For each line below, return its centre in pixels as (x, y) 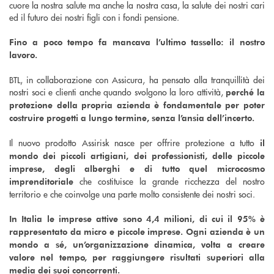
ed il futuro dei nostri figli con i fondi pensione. (94, 17)
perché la (246, 92)
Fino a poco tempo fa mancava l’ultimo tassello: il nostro (137, 42)
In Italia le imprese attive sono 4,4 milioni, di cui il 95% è (137, 218)
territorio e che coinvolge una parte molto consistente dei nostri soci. (132, 194)
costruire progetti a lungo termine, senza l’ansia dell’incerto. (132, 117)
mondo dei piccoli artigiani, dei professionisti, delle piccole (137, 155)
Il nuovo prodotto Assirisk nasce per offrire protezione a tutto (135, 142)
